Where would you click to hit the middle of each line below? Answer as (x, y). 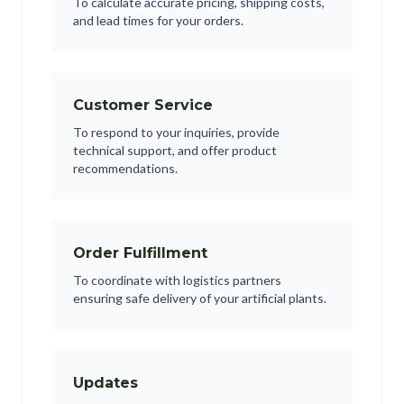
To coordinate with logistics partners (177, 280)
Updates (106, 383)
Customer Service (143, 105)
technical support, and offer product (175, 150)
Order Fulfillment (140, 253)
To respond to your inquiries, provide (176, 132)
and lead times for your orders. (158, 20)
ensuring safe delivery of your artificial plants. (200, 298)
